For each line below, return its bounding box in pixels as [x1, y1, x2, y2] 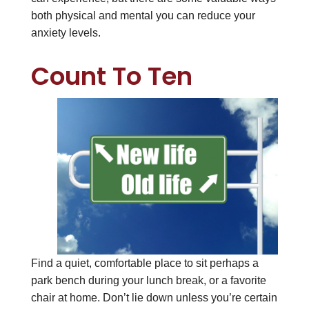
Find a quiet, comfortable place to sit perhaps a [30, 257, 259, 269]
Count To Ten [30, 59, 192, 94]
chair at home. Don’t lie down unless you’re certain [30, 291, 277, 303]
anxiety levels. [30, 27, 101, 39]
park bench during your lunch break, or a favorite [30, 274, 266, 286]
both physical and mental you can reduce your [30, 10, 255, 22]
